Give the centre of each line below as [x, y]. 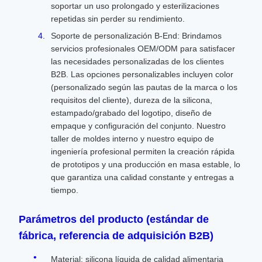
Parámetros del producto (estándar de [114, 219]
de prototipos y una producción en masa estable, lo [146, 164]
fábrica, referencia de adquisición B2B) [116, 236]
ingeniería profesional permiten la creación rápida [143, 151]
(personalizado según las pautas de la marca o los [144, 87]
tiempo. [65, 190]
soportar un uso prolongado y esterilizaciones [135, 6]
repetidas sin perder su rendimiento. [118, 19]
